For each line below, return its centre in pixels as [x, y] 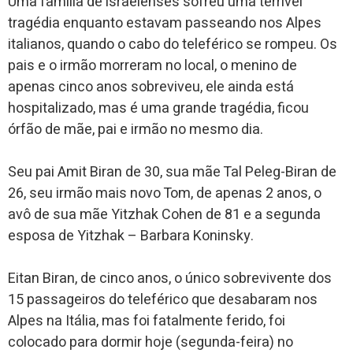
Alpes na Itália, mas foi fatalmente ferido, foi [147, 321]
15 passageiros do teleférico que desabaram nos [163, 299]
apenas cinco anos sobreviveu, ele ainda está [151, 87]
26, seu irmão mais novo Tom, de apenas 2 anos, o [165, 193]
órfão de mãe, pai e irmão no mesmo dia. [136, 129]
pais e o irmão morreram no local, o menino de [152, 65]
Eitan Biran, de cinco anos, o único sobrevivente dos [170, 278]
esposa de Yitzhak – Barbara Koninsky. [131, 236]
